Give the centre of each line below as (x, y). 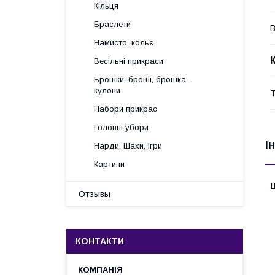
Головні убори (121, 127)
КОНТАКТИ (100, 241)
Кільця (106, 6)
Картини (109, 164)
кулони (107, 91)
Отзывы (95, 194)
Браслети (112, 24)
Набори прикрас (126, 109)
